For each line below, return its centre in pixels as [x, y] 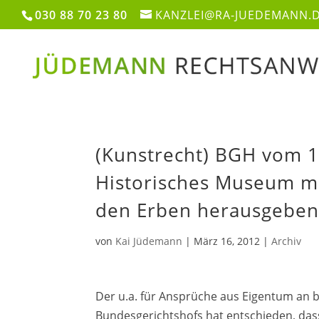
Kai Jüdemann [149, 241]
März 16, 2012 [227, 241]
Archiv [287, 241]
